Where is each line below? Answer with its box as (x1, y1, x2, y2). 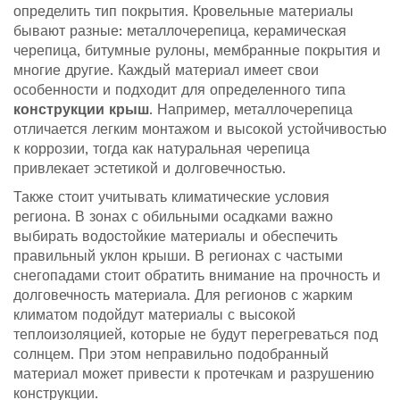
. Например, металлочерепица (149, 101, 353, 119)
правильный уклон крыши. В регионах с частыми (13, 247, 343, 265)
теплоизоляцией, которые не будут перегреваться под (13, 326, 378, 344)
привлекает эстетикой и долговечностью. (13, 160, 286, 178)
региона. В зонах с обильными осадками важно (13, 208, 333, 226)
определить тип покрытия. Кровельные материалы (13, 3, 354, 21)
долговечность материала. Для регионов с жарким (13, 287, 353, 304)
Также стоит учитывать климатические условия (13, 188, 329, 206)
